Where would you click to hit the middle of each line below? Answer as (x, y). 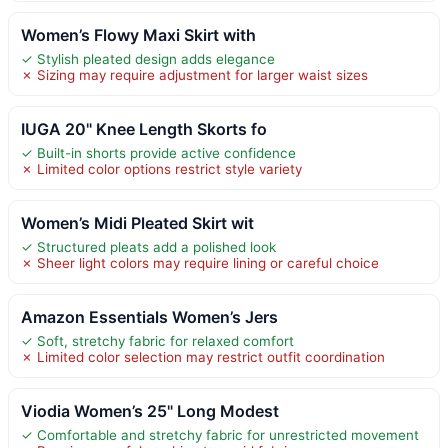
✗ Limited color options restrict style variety (161, 168)
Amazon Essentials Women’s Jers (149, 316)
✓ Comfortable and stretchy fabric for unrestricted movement (220, 434)
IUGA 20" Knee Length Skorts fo (144, 128)
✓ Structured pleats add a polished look (148, 246)
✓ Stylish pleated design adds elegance (148, 58)
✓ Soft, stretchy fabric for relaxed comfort (157, 340)
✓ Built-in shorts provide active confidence (158, 152)
